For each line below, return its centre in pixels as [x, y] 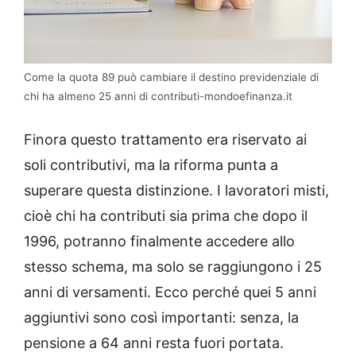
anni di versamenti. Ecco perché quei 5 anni [170, 292]
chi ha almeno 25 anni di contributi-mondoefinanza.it [158, 97]
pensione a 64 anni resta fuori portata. [154, 343]
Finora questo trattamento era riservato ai [165, 140]
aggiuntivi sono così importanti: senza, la [161, 318]
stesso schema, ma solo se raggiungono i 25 [173, 267]
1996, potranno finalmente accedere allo [159, 242]
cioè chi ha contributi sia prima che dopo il [166, 216]
